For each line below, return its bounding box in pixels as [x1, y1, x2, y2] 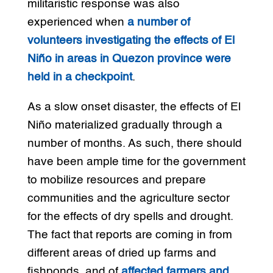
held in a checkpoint [27, 71, 132, 83]
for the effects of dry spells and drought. [27, 211, 233, 223]
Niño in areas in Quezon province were [27, 53, 231, 65]
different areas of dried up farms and [27, 247, 216, 260]
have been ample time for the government [27, 156, 246, 168]
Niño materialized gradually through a [27, 119, 222, 132]
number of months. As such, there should [27, 138, 242, 150]
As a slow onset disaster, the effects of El [27, 101, 241, 113]
